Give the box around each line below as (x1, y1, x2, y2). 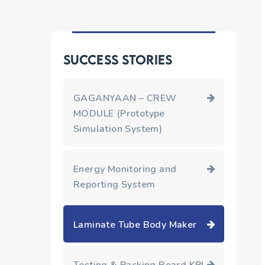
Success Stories (63, 51, 173, 67)
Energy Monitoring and (73, 163, 177, 176)
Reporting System (73, 178, 156, 191)
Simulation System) (73, 122, 163, 135)
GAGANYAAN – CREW (73, 92, 177, 105)
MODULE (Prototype (73, 107, 165, 120)
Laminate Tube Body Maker (73, 218, 197, 231)
